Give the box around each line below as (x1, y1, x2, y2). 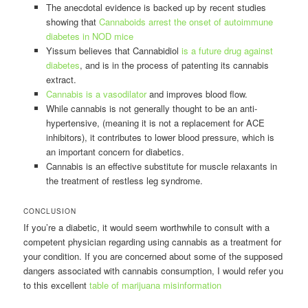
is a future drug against (181, 43, 273, 57)
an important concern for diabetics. (45, 144, 184, 158)
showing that (45, 14, 99, 28)
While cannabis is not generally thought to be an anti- (45, 101, 257, 115)
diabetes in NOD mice (45, 29, 133, 43)
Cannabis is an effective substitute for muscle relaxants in (45, 159, 277, 173)
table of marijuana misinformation (89, 278, 222, 291)
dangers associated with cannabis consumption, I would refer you (23, 263, 284, 277)
